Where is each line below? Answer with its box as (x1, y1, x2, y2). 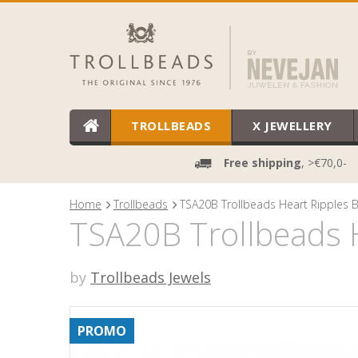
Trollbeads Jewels (90, 268, 211, 287)
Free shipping (223, 155, 301, 170)
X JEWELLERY (253, 117, 332, 133)
